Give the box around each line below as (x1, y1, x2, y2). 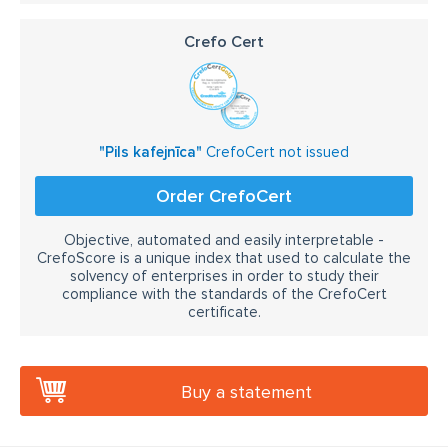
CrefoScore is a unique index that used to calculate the (37, 248, 411, 267)
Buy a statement (181, 380, 312, 403)
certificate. (187, 302, 261, 321)
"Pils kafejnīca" (99, 142, 202, 161)
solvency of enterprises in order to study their (69, 266, 379, 285)
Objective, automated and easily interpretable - (64, 230, 384, 249)
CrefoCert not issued (202, 142, 349, 161)
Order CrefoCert (156, 184, 292, 207)
